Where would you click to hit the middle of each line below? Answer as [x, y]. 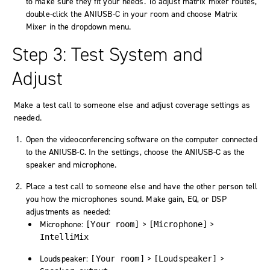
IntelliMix [64, 237]
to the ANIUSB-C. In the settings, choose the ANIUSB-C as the [136, 152]
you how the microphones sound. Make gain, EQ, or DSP [126, 199]
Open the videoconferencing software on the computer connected [142, 139]
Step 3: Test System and [108, 54]
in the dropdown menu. [89, 27]
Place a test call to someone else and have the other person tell [142, 186]
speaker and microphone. [71, 165]
